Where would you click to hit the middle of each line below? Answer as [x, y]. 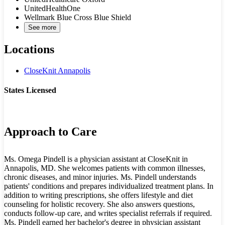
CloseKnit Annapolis [57, 71]
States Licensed [30, 90]
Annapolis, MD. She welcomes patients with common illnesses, [105, 168]
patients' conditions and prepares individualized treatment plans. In [109, 186]
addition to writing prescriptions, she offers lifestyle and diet [98, 195]
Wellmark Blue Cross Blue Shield [78, 18]
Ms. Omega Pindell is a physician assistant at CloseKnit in [96, 159]
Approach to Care [50, 131]
